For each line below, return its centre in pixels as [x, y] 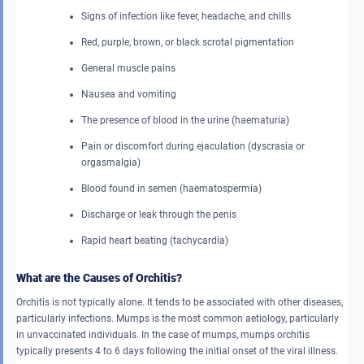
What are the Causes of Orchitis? [99, 278]
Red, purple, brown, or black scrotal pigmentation [188, 43]
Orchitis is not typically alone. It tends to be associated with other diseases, [180, 303]
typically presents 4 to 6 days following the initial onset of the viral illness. [177, 351]
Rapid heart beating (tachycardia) [155, 241]
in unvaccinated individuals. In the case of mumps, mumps [145, 335]
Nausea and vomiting [129, 95]
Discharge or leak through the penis [159, 215]
